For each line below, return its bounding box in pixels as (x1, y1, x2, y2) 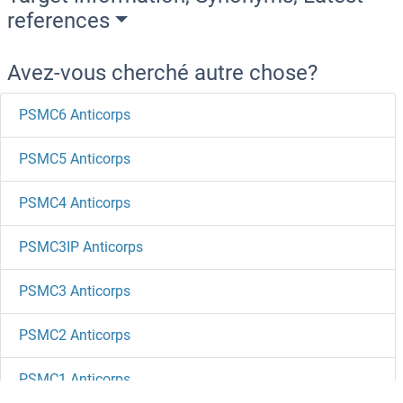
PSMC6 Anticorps (19, 105, 130, 123)
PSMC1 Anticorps (19, 370, 130, 388)
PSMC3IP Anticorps (19, 237, 143, 255)
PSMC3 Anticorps (19, 282, 130, 300)
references (7, 7, 110, 33)
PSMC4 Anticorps (19, 193, 130, 211)
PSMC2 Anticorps (19, 326, 130, 344)
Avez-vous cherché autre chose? (7, 59, 318, 85)
